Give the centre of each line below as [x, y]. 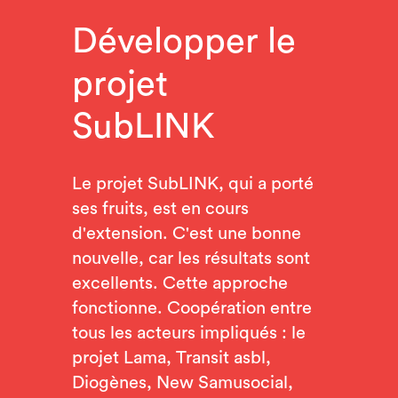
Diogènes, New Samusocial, [182, 383]
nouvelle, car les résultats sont [191, 259]
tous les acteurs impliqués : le [188, 333]
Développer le [183, 42]
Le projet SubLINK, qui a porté [192, 184]
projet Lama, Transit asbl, [171, 358]
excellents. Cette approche [179, 283]
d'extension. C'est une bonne [186, 234]
